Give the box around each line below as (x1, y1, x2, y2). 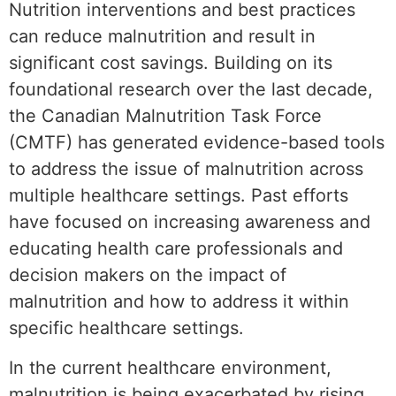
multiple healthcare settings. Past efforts (9, 184, 348, 206)
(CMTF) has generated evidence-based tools (9, 131, 385, 153)
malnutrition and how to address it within (9, 290, 349, 312)
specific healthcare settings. (9, 316, 244, 339)
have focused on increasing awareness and (9, 210, 370, 232)
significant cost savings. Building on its (9, 51, 332, 73)
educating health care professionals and (9, 237, 343, 259)
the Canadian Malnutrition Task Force (9, 104, 322, 126)
